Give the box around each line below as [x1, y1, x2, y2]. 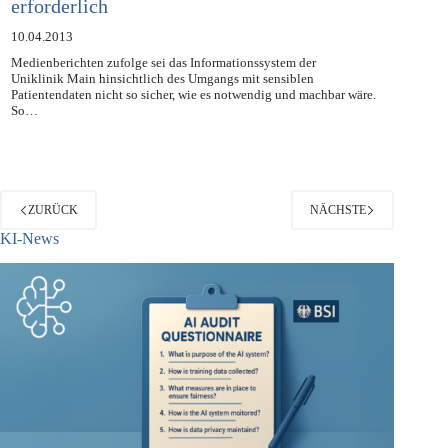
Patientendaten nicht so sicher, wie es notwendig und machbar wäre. [10, 110, 376, 126]
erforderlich [10, 17, 108, 40]
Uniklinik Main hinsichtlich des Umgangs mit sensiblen [10, 94, 314, 110]
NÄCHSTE [310, 225, 367, 240]
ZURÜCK [28, 225, 78, 240]
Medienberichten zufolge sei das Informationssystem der [10, 78, 316, 94]
